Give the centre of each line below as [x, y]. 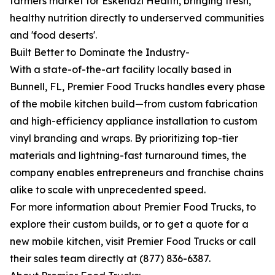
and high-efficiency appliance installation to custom [134, 121]
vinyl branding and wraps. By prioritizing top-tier [124, 138]
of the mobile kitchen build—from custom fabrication [134, 104]
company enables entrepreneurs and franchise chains [137, 173]
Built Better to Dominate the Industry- [100, 52]
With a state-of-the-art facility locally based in [121, 70]
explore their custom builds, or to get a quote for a [129, 224]
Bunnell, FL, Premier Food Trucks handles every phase [137, 87]
